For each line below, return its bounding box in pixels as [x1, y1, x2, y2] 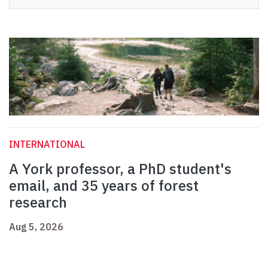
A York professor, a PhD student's [9, 159, 232, 179]
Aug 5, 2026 [9, 221, 63, 233]
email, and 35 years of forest [9, 176, 199, 196]
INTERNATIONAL [9, 138, 85, 151]
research [9, 193, 67, 212]
